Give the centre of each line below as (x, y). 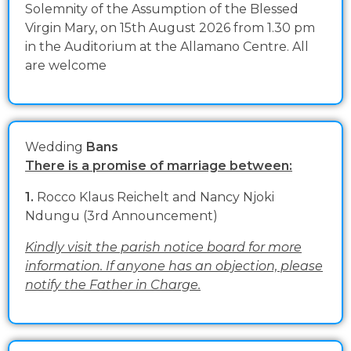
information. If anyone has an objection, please (174, 266)
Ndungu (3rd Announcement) (121, 216)
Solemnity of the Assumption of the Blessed (162, 9)
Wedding (54, 147)
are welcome (66, 66)
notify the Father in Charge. (113, 285)
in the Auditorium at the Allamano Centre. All (167, 47)
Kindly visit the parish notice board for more (163, 248)
